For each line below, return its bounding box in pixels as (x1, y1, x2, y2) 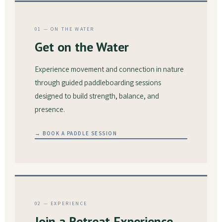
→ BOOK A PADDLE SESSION (35, 130, 117, 137)
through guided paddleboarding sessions (35, 78, 161, 87)
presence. (35, 105, 65, 114)
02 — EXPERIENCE (35, 200, 87, 207)
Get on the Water (35, 39, 129, 55)
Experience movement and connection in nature (35, 64, 184, 74)
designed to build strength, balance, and (35, 91, 159, 101)
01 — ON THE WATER (35, 26, 95, 32)
